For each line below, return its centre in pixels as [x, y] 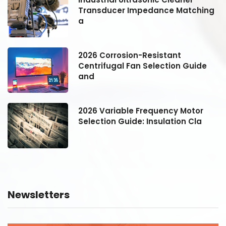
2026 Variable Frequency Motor [141, 110]
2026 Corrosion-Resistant [130, 55]
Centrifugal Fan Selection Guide [143, 66]
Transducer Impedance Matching [146, 10]
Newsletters [39, 194]
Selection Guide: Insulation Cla [140, 121]
